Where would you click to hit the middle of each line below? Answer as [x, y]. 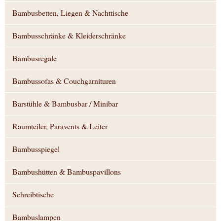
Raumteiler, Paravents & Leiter [60, 126]
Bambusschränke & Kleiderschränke [69, 36]
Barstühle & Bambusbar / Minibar [65, 104]
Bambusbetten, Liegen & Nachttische [70, 13]
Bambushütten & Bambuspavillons [67, 172]
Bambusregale [35, 58]
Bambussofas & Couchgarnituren [64, 81]
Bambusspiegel [36, 149]
